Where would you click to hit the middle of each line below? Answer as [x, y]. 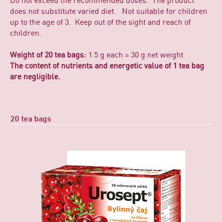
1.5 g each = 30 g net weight [135, 55]
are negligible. [35, 77]
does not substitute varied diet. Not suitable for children [109, 11]
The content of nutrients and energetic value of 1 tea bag [107, 66]
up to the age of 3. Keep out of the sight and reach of [100, 22]
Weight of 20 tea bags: [48, 55]
